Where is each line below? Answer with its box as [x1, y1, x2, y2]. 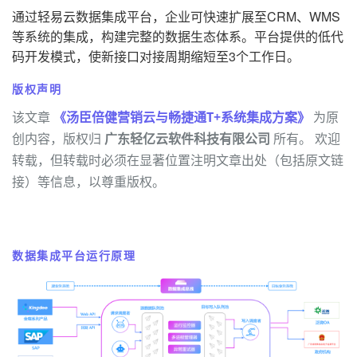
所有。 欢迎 [270, 130, 340, 148]
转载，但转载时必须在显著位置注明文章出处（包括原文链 [12, 151, 343, 170]
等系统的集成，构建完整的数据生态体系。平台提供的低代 [12, 27, 343, 46]
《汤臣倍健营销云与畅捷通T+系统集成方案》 [53, 108, 310, 127]
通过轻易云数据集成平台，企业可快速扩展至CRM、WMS [12, 7, 340, 26]
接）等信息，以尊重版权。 [12, 173, 165, 191]
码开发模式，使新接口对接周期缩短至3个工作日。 [12, 47, 300, 66]
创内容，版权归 [12, 130, 104, 148]
